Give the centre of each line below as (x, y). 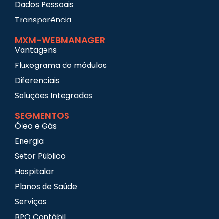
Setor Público (40, 156)
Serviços (31, 202)
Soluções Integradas (54, 96)
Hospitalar (34, 171)
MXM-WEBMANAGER (60, 40)
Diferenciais (37, 80)
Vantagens (36, 50)
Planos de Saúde (46, 186)
